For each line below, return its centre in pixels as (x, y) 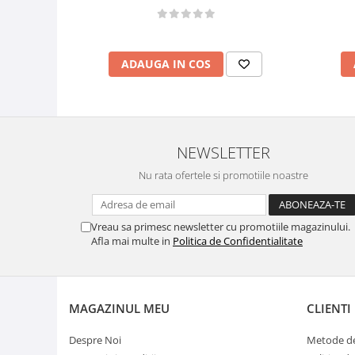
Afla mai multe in (132, 240)
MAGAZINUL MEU (119, 308)
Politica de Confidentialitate (238, 240)
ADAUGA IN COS (166, 63)
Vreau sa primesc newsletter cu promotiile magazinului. (221, 226)
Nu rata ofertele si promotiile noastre (223, 175)
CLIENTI (329, 308)
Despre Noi (95, 340)
